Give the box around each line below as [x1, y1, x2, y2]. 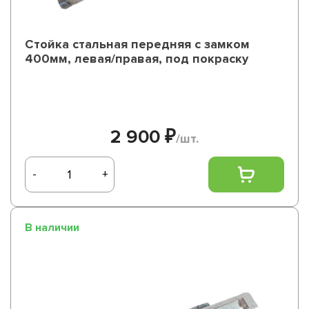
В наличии [25, 221, 79, 235]
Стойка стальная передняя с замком [25, 37, 250, 52]
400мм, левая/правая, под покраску [25, 51, 248, 66]
